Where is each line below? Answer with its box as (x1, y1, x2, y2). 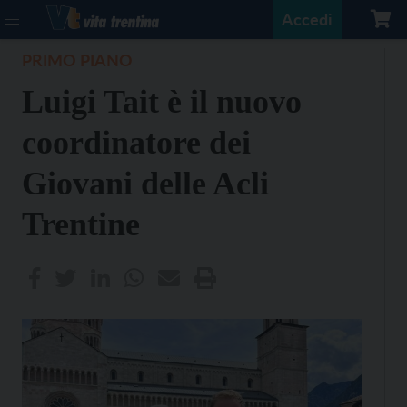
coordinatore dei (22, 124, 251, 161)
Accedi (282, 9, 333, 29)
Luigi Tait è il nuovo (22, 84, 302, 120)
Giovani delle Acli (22, 165, 269, 202)
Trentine (22, 206, 140, 243)
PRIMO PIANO (22, 50, 133, 70)
